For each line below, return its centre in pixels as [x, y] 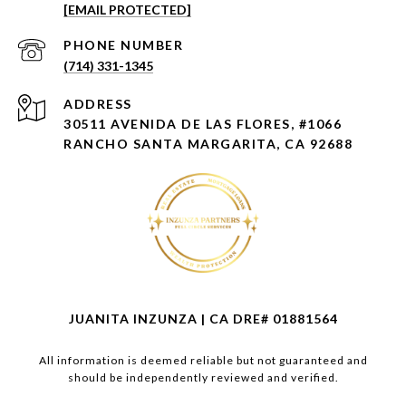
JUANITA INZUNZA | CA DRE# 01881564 [203, 319]
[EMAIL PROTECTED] [127, 10]
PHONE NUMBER [123, 45]
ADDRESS [98, 104]
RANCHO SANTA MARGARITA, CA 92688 [208, 144]
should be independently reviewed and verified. [203, 378]
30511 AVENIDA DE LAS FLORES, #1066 [203, 124]
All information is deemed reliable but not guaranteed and [203, 361]
